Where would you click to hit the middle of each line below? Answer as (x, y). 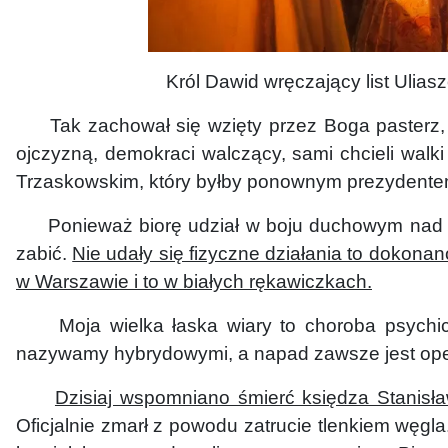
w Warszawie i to (90, 281)
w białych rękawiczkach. (268, 281)
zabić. (44, 253)
